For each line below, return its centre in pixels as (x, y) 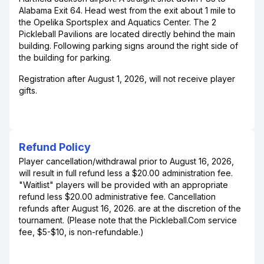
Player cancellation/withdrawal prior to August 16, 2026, (126, 161)
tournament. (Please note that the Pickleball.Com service (128, 220)
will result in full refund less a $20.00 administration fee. (126, 173)
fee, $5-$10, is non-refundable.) (81, 232)
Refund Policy (55, 147)
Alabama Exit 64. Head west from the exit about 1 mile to (127, 10)
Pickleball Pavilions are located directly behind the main (127, 34)
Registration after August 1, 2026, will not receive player (127, 79)
